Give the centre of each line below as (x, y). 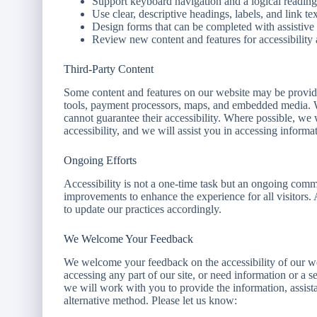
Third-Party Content (109, 69)
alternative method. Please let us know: (150, 300)
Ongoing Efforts (100, 161)
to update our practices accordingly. (143, 209)
